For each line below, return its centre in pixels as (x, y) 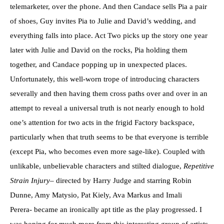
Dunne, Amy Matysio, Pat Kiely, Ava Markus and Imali (96, 195)
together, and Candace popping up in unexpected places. (98, 64)
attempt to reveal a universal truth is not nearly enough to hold (107, 108)
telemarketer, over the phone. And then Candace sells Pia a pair (108, 6)
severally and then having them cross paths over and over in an (109, 93)
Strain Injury (30, 180)
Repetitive (199, 166)
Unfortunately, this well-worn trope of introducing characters (105, 79)
